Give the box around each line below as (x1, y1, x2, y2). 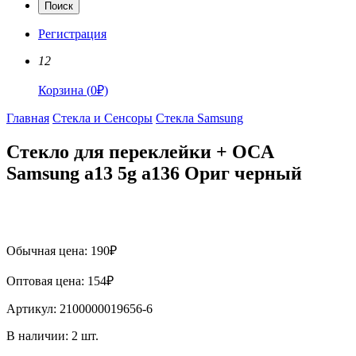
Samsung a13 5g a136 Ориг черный (6, 162, 302, 184)
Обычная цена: (6, 243, 91, 257)
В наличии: (6, 328, 72, 342)
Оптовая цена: (6, 273, 87, 288)
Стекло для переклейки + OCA (6, 141, 273, 162)
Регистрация (38, 26, 106, 41)
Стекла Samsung (156, 110, 243, 125)
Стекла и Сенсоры (52, 110, 153, 125)
